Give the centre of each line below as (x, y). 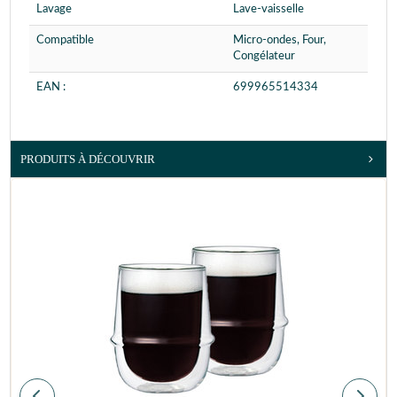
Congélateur (264, 56)
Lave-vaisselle (269, 9)
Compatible (65, 40)
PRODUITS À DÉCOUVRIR (88, 159)
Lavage (54, 9)
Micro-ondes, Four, (280, 40)
